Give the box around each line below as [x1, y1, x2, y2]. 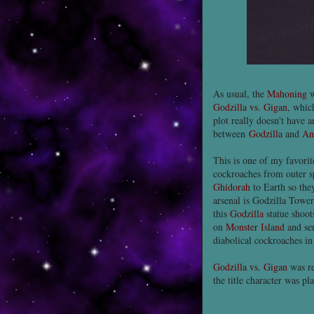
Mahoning [267, 87, 307, 100]
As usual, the [213, 87, 267, 100]
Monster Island [226, 220, 285, 233]
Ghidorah [213, 180, 250, 193]
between [213, 127, 249, 140]
